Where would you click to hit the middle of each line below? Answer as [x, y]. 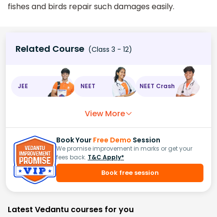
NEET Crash [157, 86]
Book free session [130, 172]
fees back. [71, 157]
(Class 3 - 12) [109, 49]
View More [105, 113]
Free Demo [112, 140]
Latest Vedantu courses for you [71, 210]
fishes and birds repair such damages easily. [91, 7]
